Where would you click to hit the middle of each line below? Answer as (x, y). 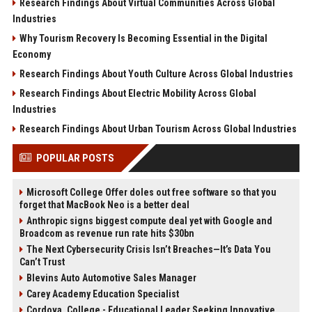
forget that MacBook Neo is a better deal (104, 205)
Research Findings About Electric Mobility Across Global (138, 94)
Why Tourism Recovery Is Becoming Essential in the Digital (143, 39)
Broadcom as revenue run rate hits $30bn (107, 234)
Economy (31, 55)
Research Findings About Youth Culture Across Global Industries (156, 74)
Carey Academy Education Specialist (102, 294)
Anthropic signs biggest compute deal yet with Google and (149, 221)
